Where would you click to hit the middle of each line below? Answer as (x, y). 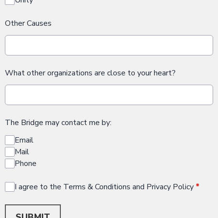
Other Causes (28, 23)
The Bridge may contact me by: (58, 122)
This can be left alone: (42, 209)
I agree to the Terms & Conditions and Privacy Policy (105, 187)
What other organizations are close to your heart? (90, 73)
